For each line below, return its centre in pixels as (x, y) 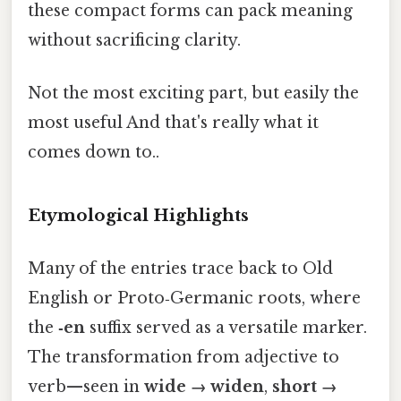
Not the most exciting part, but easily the (193, 94)
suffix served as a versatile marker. (226, 328)
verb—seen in (86, 387)
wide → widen (204, 387)
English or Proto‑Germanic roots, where (194, 299)
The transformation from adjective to (183, 358)
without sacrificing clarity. (134, 40)
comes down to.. (94, 153)
